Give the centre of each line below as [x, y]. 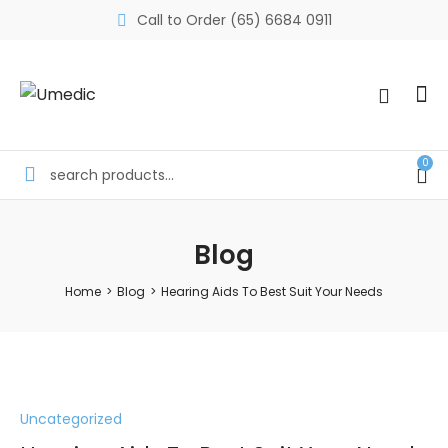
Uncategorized [71, 418]
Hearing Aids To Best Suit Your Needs [272, 291]
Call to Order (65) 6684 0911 [234, 20]
